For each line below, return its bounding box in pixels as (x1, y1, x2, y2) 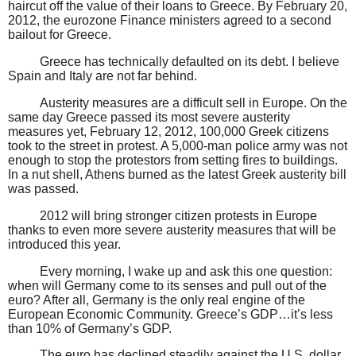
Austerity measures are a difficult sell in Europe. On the (40, 95, 347, 110)
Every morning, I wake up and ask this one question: (40, 264, 332, 278)
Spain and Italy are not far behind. (8, 69, 197, 83)
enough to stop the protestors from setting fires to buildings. (8, 153, 338, 167)
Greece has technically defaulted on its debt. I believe (40, 55, 339, 69)
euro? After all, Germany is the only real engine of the (8, 292, 305, 307)
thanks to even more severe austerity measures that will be (8, 222, 336, 237)
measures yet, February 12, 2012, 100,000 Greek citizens (8, 124, 329, 138)
